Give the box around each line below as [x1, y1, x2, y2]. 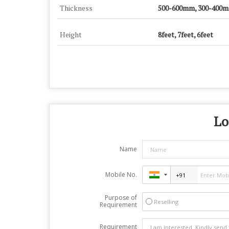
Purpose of [104, 193, 137, 202]
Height [60, 30, 82, 39]
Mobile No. [105, 170, 137, 179]
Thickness [60, 3, 93, 13]
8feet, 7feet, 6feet [158, 30, 213, 39]
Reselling [153, 198, 178, 205]
